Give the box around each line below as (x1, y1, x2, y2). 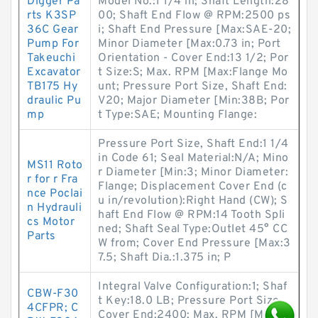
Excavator (27, 65, 81, 79)
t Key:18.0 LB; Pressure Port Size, (98, 294, 283, 308)
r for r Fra (27, 172, 78, 187)
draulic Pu (27, 94, 81, 108)
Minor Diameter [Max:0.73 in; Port (98, 37, 281, 51)
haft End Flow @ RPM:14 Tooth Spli (98, 208, 285, 222)
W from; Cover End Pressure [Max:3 (98, 236, 291, 251)
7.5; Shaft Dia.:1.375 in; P (98, 251, 231, 265)
